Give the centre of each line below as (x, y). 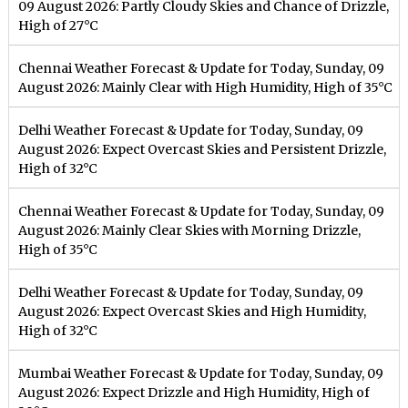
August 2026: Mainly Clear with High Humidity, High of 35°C (206, 88)
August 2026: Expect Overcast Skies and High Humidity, (193, 312)
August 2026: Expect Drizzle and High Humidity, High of (194, 393)
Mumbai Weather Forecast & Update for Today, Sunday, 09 (201, 374)
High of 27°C (59, 26)
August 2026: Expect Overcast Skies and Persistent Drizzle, (203, 150)
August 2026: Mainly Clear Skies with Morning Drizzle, (190, 231)
